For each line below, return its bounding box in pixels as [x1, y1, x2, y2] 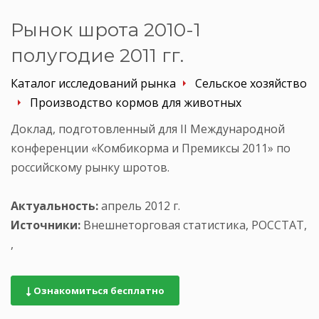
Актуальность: [11, 197, 98, 214]
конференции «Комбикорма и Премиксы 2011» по [11, 140, 291, 156]
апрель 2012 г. [98, 197, 180, 214]
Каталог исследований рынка [11, 75, 176, 91]
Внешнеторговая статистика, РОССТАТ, [80, 216, 307, 233]
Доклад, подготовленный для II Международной [11, 120, 285, 137]
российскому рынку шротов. [11, 159, 169, 175]
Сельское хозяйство [195, 75, 307, 91]
